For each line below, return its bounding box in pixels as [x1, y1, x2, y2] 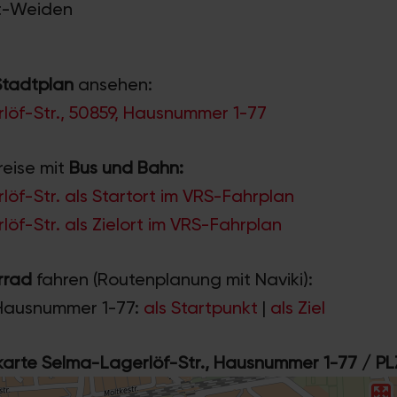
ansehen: [74, 73, 152, 95]
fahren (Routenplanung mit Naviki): [32, 268, 313, 290]
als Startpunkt [144, 296, 262, 318]
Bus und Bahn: [69, 156, 183, 178]
